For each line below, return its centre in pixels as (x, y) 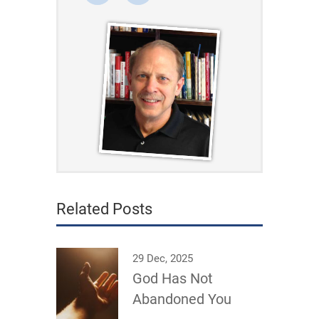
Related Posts (104, 209)
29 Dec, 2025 (163, 258)
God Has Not (173, 278)
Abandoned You (182, 299)
